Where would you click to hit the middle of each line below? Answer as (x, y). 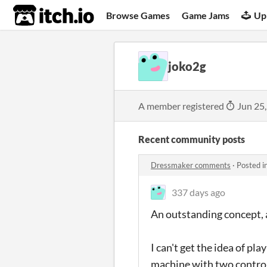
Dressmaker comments (191, 165)
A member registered (182, 106)
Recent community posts (192, 139)
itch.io (39, 15)
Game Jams (206, 15)
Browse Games (138, 15)
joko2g (187, 66)
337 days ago (198, 192)
